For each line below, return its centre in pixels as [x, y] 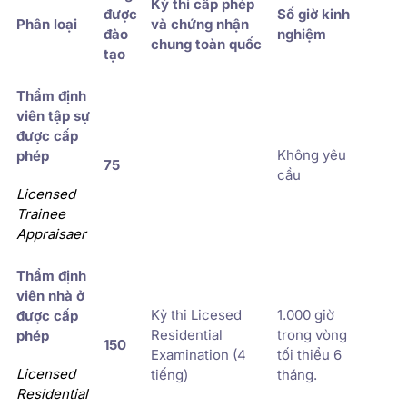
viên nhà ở [50, 295]
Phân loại [47, 24]
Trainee [41, 213]
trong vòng [312, 334]
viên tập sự [53, 115]
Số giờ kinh [313, 14]
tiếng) [169, 374]
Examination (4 [199, 354]
